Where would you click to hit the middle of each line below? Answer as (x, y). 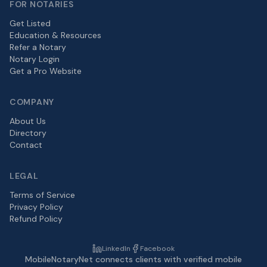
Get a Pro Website (46, 71)
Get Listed (30, 23)
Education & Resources (55, 35)
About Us (28, 121)
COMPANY (32, 102)
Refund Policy (36, 219)
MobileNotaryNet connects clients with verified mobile (133, 259)
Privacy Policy (36, 207)
